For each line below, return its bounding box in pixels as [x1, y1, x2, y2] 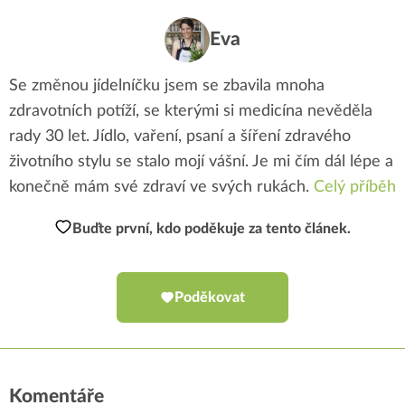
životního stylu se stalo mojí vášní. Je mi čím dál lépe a [9, 153, 393, 170]
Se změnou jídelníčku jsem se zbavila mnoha [9, 77, 325, 94]
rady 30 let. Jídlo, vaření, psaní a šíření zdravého [9, 127, 351, 145]
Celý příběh [314, 178, 396, 195]
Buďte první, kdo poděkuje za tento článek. [72, 221, 351, 236]
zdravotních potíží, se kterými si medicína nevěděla [9, 102, 372, 119]
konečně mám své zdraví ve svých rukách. [9, 178, 314, 195]
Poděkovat [174, 289, 245, 305]
